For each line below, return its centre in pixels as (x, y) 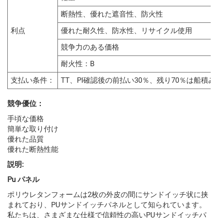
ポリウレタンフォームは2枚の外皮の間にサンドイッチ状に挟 (108, 195)
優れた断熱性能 (33, 150)
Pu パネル (23, 180)
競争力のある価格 (90, 47)
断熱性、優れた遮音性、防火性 (112, 14)
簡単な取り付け (33, 129)
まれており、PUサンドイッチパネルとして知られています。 (107, 205)
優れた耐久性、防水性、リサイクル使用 (127, 31)
